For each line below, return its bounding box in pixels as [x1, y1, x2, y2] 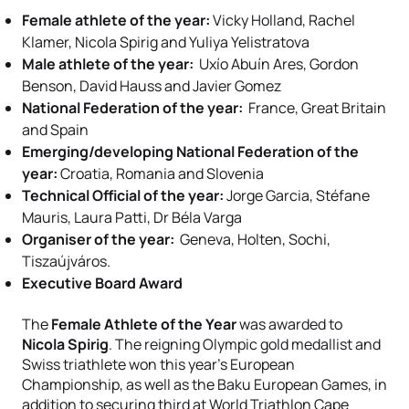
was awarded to [236, 314, 342, 334]
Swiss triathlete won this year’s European [22, 354, 295, 374]
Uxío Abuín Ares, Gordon [194, 54, 359, 74]
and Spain [22, 120, 89, 140]
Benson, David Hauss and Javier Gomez [22, 76, 281, 96]
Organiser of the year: [22, 229, 177, 249]
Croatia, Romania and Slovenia [58, 163, 264, 184]
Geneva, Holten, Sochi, [177, 229, 330, 249]
